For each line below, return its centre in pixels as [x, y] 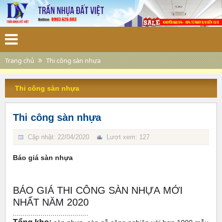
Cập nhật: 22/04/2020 [58, 137]
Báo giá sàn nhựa [43, 157]
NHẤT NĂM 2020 [51, 202]
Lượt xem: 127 [128, 137]
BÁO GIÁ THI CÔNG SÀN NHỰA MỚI [98, 190]
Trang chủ [20, 60]
